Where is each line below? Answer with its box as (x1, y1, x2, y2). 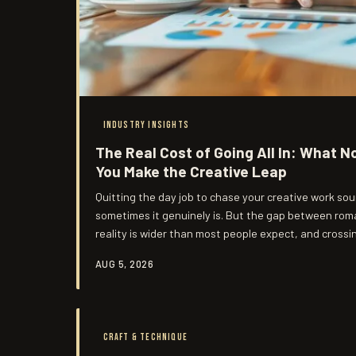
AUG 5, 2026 (95, 257, 154, 269)
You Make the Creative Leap (95, 161, 287, 180)
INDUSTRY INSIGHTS (103, 118, 189, 131)
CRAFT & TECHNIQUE (103, 331, 188, 343)
